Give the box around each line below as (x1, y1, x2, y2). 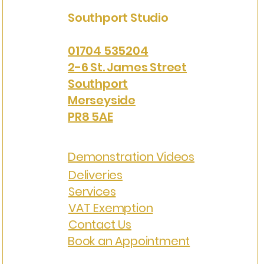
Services (68, 183, 116, 200)
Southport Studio (68, 9, 169, 27)
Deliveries (68, 167, 123, 184)
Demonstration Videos (68, 148, 194, 166)
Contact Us (68, 216, 131, 233)
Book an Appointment (68, 233, 190, 250)
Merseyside (68, 92, 136, 109)
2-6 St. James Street (68, 59, 187, 76)
